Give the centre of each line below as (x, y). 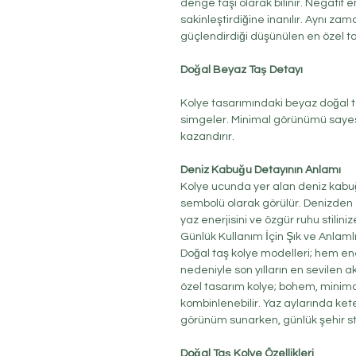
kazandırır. (207, 137)
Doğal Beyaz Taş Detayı (242, 70)
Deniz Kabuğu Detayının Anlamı (261, 170)
